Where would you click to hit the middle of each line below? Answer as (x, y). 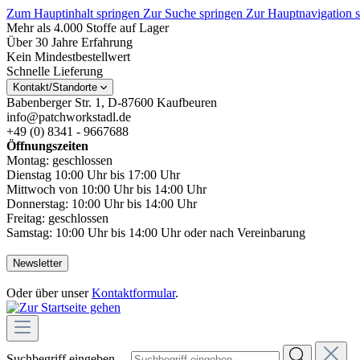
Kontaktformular (133, 293)
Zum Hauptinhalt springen (75, 13)
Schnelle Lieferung (55, 71)
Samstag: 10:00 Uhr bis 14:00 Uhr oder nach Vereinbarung (156, 233)
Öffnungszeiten (47, 146)
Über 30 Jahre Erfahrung (70, 42)
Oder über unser (49, 293)
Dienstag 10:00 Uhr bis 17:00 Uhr (93, 175)
